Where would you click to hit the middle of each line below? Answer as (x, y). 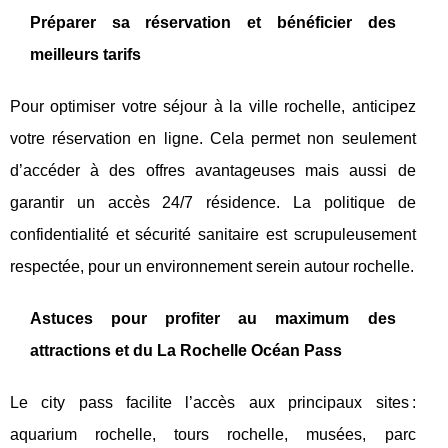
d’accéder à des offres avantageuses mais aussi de (213, 170)
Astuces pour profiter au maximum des (213, 318)
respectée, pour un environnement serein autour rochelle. (212, 266)
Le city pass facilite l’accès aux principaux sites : (213, 402)
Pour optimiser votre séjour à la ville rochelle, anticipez (213, 106)
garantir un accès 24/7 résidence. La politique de (213, 202)
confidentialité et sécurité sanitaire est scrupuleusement (213, 234)
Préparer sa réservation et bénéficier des (213, 22)
